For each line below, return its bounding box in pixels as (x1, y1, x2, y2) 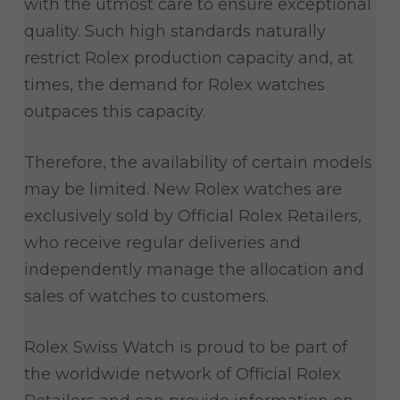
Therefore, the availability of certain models (23, 153, 372, 173)
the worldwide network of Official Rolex (23, 364, 341, 385)
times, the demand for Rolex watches (23, 75, 325, 96)
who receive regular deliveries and (23, 233, 301, 254)
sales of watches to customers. (23, 287, 269, 307)
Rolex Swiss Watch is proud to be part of (23, 337, 347, 358)
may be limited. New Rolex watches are (23, 179, 342, 200)
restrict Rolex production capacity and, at (23, 48, 354, 69)
